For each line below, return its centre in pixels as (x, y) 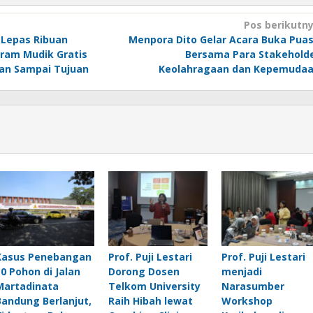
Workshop (247, 300)
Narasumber (253, 286)
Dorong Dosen (144, 271)
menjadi (241, 271)
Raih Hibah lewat (150, 300)
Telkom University (154, 286)
